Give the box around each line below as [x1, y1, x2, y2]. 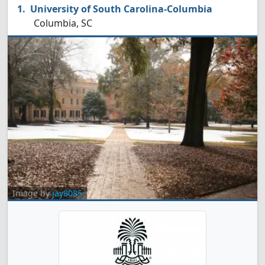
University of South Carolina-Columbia [30, 2, 212, 15]
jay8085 [52, 188, 82, 199]
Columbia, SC [31, 17, 92, 30]
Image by [12, 188, 52, 199]
